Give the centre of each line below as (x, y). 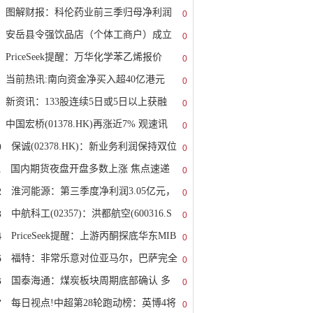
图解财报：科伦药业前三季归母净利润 (89, 12)
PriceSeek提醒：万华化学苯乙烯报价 (84, 57)
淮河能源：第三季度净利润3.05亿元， (93, 191)
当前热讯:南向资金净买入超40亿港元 (85, 79)
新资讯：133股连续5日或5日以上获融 (86, 102)
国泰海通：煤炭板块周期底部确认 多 (91, 281)
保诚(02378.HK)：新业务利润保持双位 (94, 146)
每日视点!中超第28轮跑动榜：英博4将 (94, 303)
